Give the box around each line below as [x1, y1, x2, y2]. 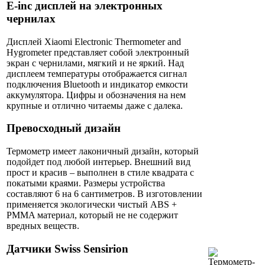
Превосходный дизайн [7, 122, 121, 135]
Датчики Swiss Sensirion [7, 242, 128, 255]
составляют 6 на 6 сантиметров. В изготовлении [7, 189, 202, 199]
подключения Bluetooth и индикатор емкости [7, 79, 188, 89]
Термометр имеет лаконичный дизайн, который [7, 146, 199, 157]
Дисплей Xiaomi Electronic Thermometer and [7, 36, 181, 47]
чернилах [7, 12, 56, 25]
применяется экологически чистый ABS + [7, 199, 177, 210]
